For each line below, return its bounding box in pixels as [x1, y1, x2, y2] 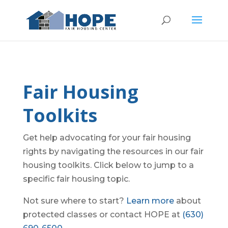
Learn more [126, 196, 174, 206]
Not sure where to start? [22, 196, 126, 206]
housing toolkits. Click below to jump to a [22, 160, 194, 170]
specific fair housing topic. [22, 174, 130, 184]
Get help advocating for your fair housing [22, 133, 191, 142]
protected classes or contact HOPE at [22, 210, 182, 219]
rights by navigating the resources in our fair [22, 147, 204, 156]
